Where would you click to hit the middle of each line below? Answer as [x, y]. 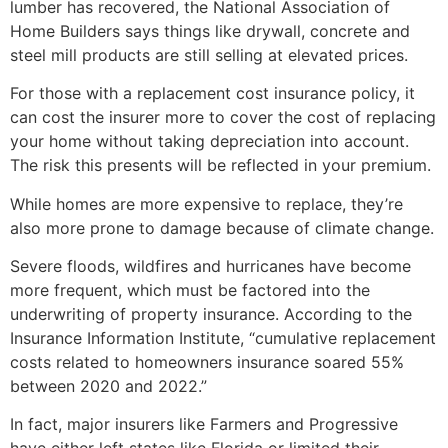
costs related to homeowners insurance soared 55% [207, 361]
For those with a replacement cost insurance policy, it [212, 93]
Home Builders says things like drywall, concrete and [210, 30]
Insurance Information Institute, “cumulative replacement [223, 337]
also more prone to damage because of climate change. [222, 227]
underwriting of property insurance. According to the [211, 313]
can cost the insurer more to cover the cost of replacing [223, 117]
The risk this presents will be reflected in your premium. [220, 165]
